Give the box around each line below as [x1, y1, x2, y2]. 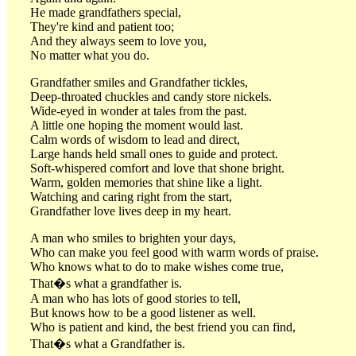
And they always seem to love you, [30, 33, 207, 48]
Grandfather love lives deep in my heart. [30, 203, 231, 218]
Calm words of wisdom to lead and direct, [30, 132, 240, 146]
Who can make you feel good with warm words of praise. [30, 245, 319, 259]
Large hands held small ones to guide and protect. [30, 146, 278, 161]
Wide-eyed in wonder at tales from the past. [30, 103, 247, 118]
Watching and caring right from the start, [30, 189, 232, 203]
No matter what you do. [30, 48, 149, 62]
